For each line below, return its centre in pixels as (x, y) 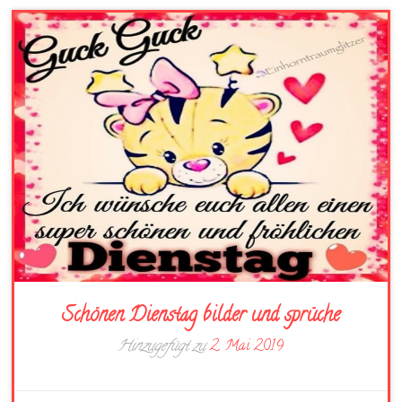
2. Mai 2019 (247, 347)
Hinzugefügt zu (164, 347)
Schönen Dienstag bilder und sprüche (201, 317)
